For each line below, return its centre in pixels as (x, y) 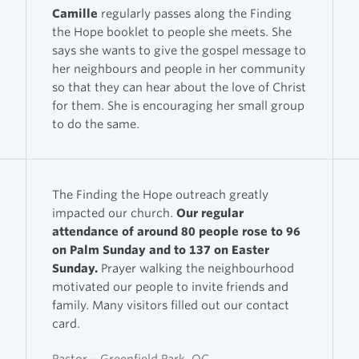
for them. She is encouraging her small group (178, 105)
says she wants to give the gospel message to (179, 50)
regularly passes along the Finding (195, 13)
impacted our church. (114, 212)
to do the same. (96, 123)
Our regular (210, 212)
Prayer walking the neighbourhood (196, 268)
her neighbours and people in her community (179, 68)
